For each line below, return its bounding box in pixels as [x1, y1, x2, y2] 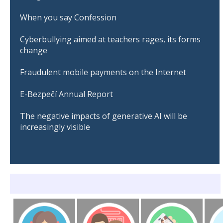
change [20, 44, 47, 56]
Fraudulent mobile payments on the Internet [20, 66, 186, 78]
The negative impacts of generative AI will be [20, 110, 187, 121]
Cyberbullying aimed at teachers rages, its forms [20, 33, 201, 45]
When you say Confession [20, 11, 116, 23]
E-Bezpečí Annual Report [20, 88, 113, 100]
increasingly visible [20, 121, 90, 132]
